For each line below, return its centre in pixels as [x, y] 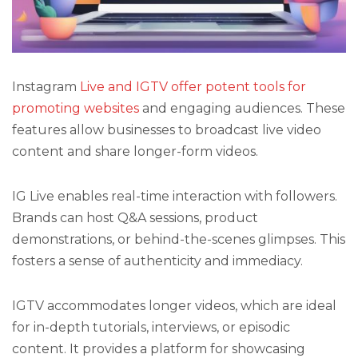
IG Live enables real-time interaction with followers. [175, 197]
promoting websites [76, 108]
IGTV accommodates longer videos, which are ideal [174, 306]
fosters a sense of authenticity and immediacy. [157, 261]
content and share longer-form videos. [135, 151]
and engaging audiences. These [242, 108]
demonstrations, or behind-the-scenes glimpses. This [179, 240]
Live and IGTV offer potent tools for [193, 86]
